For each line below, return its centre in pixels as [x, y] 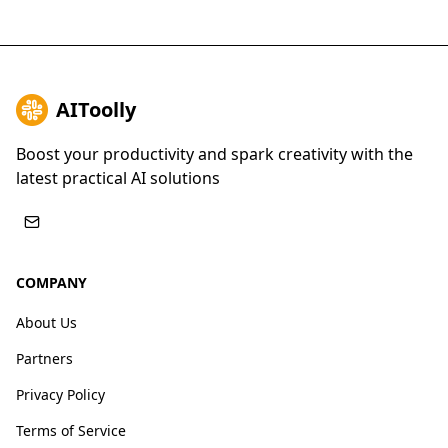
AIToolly [96, 109]
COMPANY [51, 282]
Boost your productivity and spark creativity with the [214, 154]
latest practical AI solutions [118, 178]
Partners [44, 358]
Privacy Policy [60, 394]
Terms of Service [71, 430]
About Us [46, 322]
